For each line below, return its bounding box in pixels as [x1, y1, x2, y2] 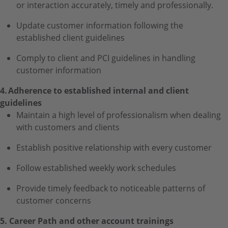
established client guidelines [16, 32, 125, 43]
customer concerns [16, 195, 91, 206]
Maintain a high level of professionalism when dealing [16, 109, 221, 120]
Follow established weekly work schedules [16, 162, 176, 173]
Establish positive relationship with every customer [16, 142, 212, 153]
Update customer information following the [16, 20, 183, 31]
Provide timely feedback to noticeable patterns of [16, 183, 205, 193]
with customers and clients [16, 122, 120, 132]
